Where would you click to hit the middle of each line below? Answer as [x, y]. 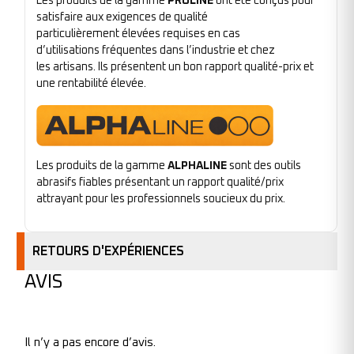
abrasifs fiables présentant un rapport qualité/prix [160, 183]
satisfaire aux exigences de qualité [122, 17]
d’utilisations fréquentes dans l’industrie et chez [156, 50]
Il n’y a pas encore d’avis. [90, 342]
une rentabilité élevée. [91, 83]
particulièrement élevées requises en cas [138, 34]
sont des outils [265, 166]
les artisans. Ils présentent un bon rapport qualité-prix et [175, 67]
